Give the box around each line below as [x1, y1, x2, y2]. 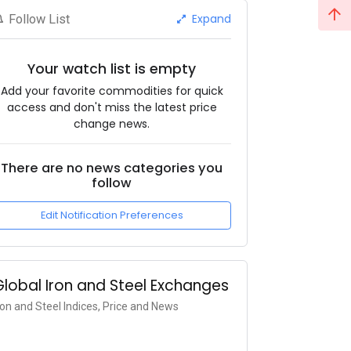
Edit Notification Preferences [40, 208, 183, 223]
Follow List [9, 11, 71, 27]
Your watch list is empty [27, 59, 197, 78]
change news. [74, 115, 150, 132]
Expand [188, 10, 231, 27]
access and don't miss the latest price [6, 99, 217, 115]
